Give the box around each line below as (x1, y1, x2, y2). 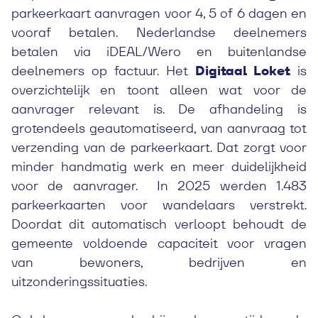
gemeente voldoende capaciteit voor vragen (11, 235, 307, 251)
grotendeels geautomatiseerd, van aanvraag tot (11, 120, 307, 136)
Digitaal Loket (195, 62, 290, 79)
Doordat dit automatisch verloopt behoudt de (11, 216, 307, 232)
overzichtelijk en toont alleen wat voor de (11, 82, 307, 98)
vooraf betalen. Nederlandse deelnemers (11, 24, 307, 40)
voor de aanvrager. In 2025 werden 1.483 (11, 177, 307, 194)
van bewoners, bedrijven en (11, 254, 307, 270)
